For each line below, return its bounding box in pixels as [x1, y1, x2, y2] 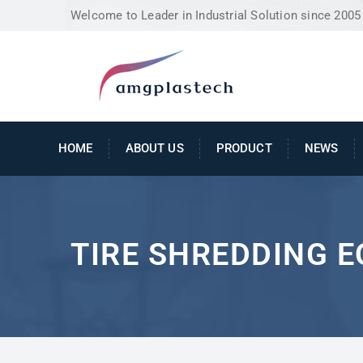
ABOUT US [125, 140, 184, 156]
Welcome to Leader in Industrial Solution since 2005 [70, 8, 361, 23]
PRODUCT [216, 140, 272, 156]
